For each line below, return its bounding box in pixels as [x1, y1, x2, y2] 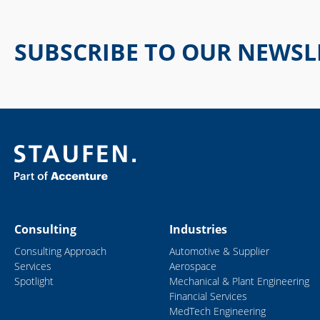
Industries [169, 221, 228, 238]
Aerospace [169, 259, 217, 274]
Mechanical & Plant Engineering [169, 274, 310, 289]
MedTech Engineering [169, 304, 266, 319]
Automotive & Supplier [169, 244, 270, 259]
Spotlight [14, 274, 54, 289]
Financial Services [169, 289, 248, 304]
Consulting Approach [14, 244, 106, 259]
